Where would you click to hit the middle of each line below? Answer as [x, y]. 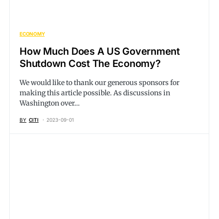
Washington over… [50, 103]
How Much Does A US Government [100, 51]
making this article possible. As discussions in [95, 93]
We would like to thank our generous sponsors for [99, 83]
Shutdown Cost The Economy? [90, 64]
